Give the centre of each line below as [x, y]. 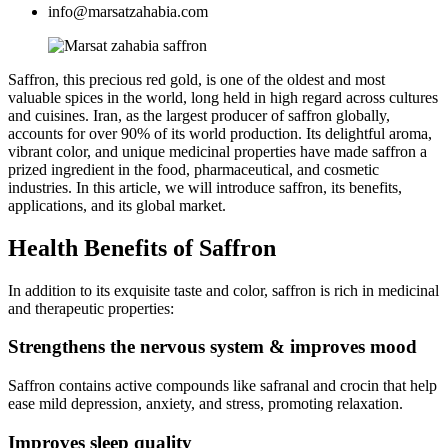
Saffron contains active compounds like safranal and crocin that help [222, 386]
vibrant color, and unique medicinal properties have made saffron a [217, 151]
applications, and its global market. [117, 205]
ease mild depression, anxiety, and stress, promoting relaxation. [205, 404]
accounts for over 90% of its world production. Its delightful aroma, [220, 133]
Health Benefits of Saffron [142, 247]
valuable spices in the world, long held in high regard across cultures [223, 97]
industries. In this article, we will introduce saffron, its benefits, [205, 187]
